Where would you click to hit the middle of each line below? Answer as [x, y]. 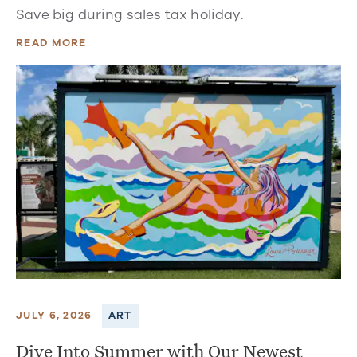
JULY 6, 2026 [54, 316]
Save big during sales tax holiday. [129, 15]
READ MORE [51, 43]
